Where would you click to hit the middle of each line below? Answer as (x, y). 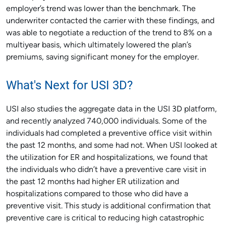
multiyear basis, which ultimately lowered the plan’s (99, 45)
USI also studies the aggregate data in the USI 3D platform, (111, 109)
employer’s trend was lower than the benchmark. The (101, 9)
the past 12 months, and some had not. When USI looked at (112, 146)
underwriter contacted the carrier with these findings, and (110, 21)
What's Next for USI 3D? (69, 85)
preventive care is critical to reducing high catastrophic (105, 218)
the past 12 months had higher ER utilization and (93, 182)
